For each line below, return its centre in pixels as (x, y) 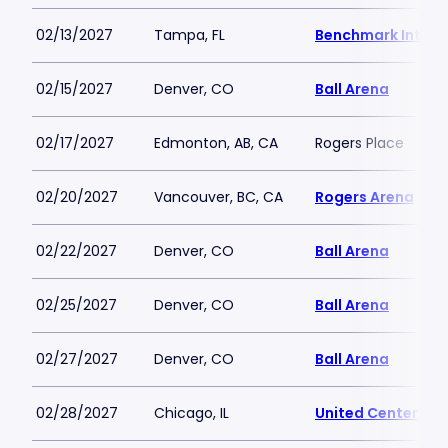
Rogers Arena (364, 197)
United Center (366, 413)
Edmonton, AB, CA (216, 143)
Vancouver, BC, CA (218, 197)
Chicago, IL (191, 413)
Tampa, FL (189, 35)
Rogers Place (359, 143)
